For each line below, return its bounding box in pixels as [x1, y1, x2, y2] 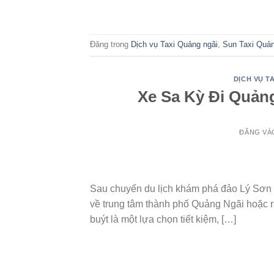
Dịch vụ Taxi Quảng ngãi [131, 40, 218, 50]
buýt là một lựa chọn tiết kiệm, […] [90, 213, 236, 224]
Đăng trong [90, 40, 131, 50]
